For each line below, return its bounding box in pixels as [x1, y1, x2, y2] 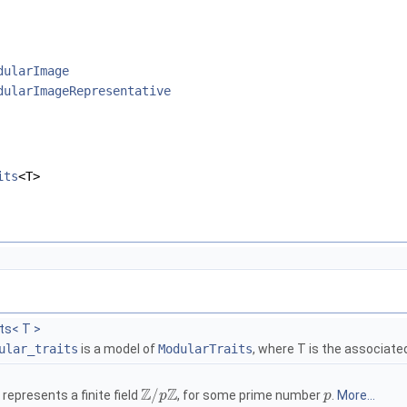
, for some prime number [177, 388, 324, 403]
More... [337, 388, 376, 403]
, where [253, 342, 297, 357]
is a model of [78, 342, 158, 357]
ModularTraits [158, 342, 253, 357]
